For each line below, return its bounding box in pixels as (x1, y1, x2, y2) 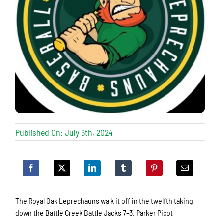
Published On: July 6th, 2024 (15, 127, 113, 138)
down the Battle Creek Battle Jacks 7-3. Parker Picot (15, 208, 173, 218)
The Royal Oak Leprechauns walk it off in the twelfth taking (15, 196, 193, 206)
